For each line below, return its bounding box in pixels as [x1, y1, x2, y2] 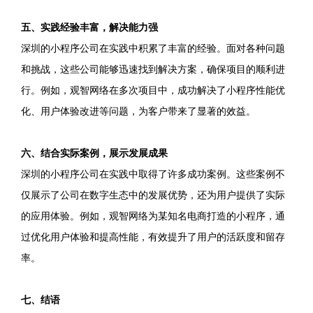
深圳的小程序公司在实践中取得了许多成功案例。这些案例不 [21, 168, 285, 180]
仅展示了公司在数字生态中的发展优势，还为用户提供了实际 [21, 189, 285, 201]
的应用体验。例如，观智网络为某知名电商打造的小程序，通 [21, 210, 285, 221]
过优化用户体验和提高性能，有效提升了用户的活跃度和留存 [21, 231, 285, 242]
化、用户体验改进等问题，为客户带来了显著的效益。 [21, 105, 256, 117]
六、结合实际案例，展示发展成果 [21, 147, 168, 159]
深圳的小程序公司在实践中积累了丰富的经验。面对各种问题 [21, 43, 285, 54]
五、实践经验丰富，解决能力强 [21, 22, 158, 33]
